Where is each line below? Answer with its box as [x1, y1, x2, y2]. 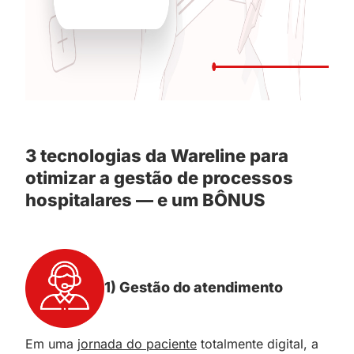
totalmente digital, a [197, 335, 318, 352]
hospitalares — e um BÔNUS [25, 189, 265, 210]
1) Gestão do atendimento [104, 278, 283, 296]
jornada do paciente [77, 335, 197, 352]
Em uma [25, 335, 77, 352]
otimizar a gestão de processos [25, 167, 293, 188]
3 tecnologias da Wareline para [25, 145, 288, 166]
